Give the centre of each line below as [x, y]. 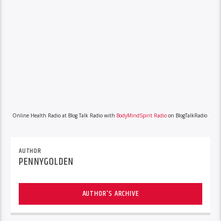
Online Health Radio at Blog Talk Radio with [64, 116]
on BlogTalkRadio [187, 116]
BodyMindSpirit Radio [141, 116]
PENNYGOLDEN [46, 162]
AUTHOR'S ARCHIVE [110, 193]
